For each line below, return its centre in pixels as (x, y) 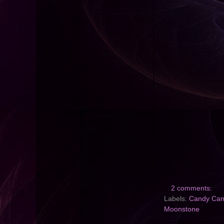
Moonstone (182, 209)
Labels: (176, 199)
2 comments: (192, 188)
